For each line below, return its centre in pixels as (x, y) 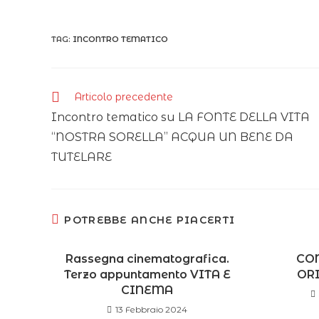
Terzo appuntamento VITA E (147, 274)
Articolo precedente (124, 97)
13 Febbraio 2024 (152, 309)
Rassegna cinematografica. (147, 259)
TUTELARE (82, 157)
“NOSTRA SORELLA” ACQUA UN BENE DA (172, 137)
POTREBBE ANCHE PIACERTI (150, 220)
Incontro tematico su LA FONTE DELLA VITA (181, 117)
